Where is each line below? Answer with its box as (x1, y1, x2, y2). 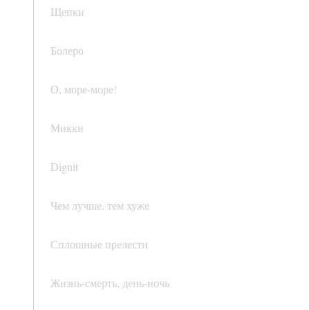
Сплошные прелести (51, 237, 148, 252)
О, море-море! (51, 82, 117, 97)
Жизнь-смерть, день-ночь (51, 275, 170, 291)
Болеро (51, 43, 84, 58)
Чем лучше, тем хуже (51, 198, 149, 213)
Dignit (51, 159, 78, 174)
